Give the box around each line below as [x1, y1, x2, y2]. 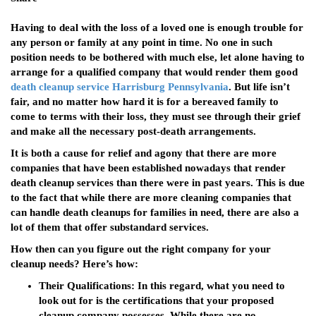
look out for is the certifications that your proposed [39, 295, 274, 307]
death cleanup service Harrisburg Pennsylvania [11, 81, 229, 93]
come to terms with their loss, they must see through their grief [11, 111, 300, 123]
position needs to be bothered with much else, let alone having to [11, 51, 305, 63]
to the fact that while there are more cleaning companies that [11, 192, 291, 204]
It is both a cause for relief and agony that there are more [11, 147, 276, 159]
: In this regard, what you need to [131, 280, 285, 292]
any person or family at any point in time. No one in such [11, 37, 272, 49]
